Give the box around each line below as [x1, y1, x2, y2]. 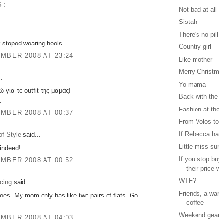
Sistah [179, 18, 197, 26]
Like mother [179, 55, 213, 63]
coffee [186, 198, 204, 206]
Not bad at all [179, 5, 217, 13]
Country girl [179, 43, 212, 51]
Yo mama [179, 80, 206, 88]
